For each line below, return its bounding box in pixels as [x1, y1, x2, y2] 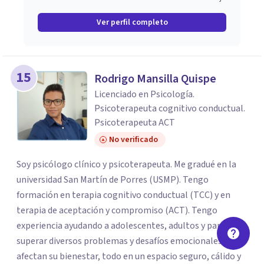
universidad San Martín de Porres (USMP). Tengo [16, 173, 209, 186]
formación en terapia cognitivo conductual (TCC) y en [16, 189, 230, 202]
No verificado [109, 134, 158, 146]
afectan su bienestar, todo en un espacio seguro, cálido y [16, 250, 241, 263]
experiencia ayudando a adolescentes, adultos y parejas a [16, 219, 243, 232]
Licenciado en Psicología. [94, 88, 194, 101]
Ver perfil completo [96, 16, 168, 28]
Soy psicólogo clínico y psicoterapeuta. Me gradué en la [16, 158, 236, 171]
